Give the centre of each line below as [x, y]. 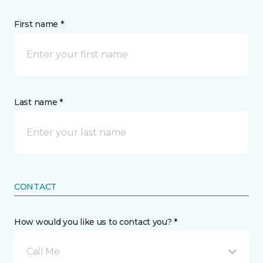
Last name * [38, 102]
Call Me [43, 252]
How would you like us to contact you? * [96, 222]
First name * [39, 24]
